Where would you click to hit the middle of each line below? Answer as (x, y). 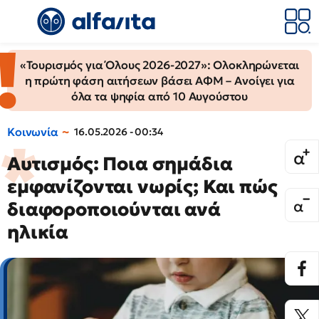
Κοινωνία (33, 132)
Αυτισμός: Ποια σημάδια (120, 164)
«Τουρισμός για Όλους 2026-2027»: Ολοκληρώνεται (159, 65)
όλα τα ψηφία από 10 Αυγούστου (159, 96)
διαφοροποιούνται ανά (114, 209)
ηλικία (38, 232)
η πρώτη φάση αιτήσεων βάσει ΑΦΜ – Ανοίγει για (159, 80)
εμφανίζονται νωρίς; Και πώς (142, 187)
